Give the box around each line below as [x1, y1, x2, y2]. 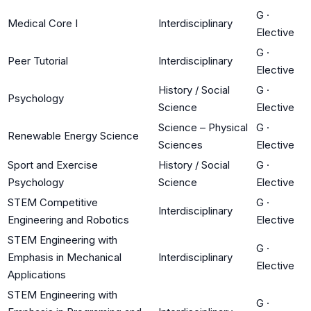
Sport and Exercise [8, 158, 98, 171]
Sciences [158, 137, 203, 151]
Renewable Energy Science [8, 128, 139, 142]
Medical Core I [8, 16, 78, 30]
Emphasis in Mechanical [8, 250, 121, 264]
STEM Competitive [8, 195, 98, 209]
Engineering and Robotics [8, 212, 129, 226]
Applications [8, 267, 66, 281]
